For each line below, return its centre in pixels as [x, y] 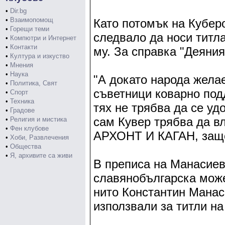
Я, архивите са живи [41, 155]
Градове [22, 110]
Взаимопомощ [32, 20]
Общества [26, 146]
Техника [22, 101]
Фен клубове [29, 128]
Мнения [22, 65]
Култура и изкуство [40, 56]
